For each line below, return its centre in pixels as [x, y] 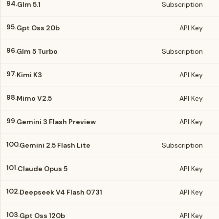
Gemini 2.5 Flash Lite [55, 145]
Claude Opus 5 [43, 169]
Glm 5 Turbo [37, 51]
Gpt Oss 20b [38, 28]
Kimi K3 [29, 75]
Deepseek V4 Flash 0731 [61, 192]
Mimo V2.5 [34, 98]
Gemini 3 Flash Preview [56, 122]
